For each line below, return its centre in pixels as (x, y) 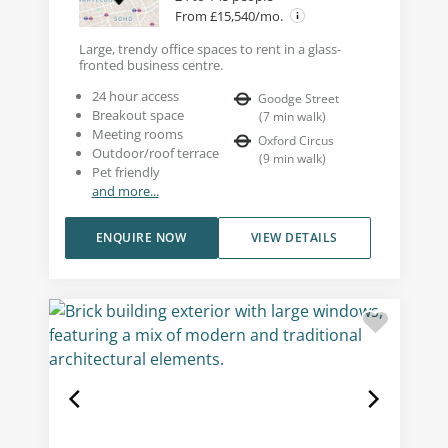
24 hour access (135, 95)
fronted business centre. (150, 64)
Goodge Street (298, 98)
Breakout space (137, 114)
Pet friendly (125, 171)
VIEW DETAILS (294, 237)
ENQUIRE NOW (141, 237)
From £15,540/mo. (230, 15)
